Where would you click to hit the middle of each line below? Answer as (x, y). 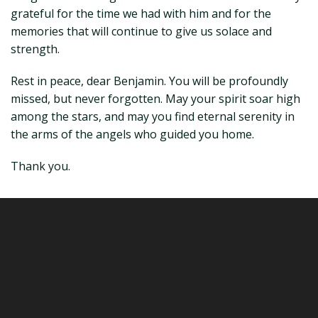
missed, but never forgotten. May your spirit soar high (155, 99)
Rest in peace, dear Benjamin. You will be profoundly (149, 81)
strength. (35, 49)
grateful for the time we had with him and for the (141, 13)
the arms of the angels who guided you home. (132, 134)
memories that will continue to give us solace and (141, 31)
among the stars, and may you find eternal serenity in (153, 116)
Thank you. (40, 166)
